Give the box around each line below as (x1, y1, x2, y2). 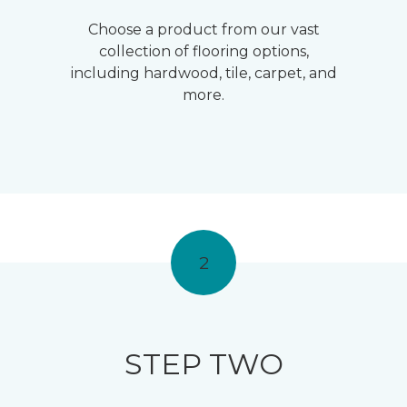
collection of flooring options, (98, 43, 309, 61)
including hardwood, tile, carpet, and (70, 65, 337, 83)
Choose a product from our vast (87, 21, 320, 39)
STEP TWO (124, 346, 283, 382)
